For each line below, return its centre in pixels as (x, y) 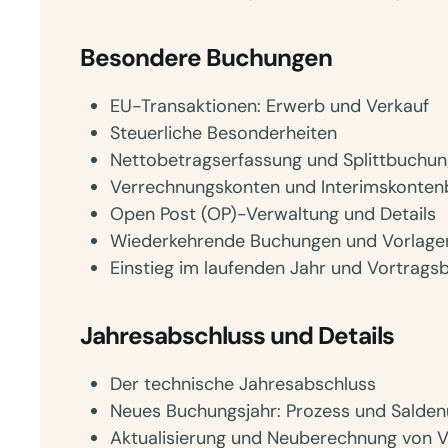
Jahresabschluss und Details (237, 336)
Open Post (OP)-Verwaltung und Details (273, 214)
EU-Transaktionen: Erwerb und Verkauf (269, 106)
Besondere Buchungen (206, 58)
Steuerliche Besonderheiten (223, 133)
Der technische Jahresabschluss (243, 384)
